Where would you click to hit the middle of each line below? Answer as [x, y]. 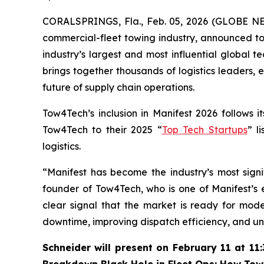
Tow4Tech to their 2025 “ [102, 130]
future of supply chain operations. [118, 87]
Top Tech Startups [204, 130]
